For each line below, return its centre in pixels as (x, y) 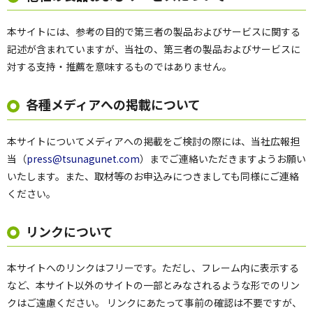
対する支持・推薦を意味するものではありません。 (119, 67)
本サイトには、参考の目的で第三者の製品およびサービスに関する (154, 32)
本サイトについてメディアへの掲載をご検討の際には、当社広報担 (153, 141)
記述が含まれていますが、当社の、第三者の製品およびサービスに (154, 49)
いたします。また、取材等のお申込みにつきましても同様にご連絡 (153, 176)
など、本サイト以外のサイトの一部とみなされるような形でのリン (153, 285)
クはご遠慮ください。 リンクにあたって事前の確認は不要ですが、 (154, 302)
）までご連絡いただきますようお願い (223, 158)
